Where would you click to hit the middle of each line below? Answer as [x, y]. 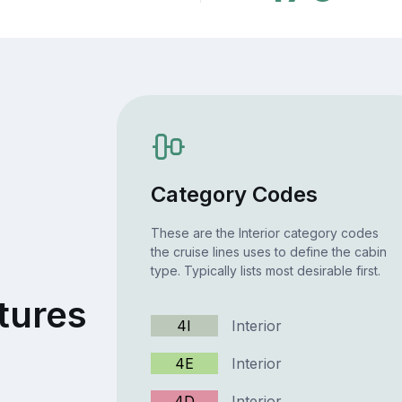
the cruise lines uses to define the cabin [268, 252]
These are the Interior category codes [264, 233]
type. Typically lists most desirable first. [265, 271]
